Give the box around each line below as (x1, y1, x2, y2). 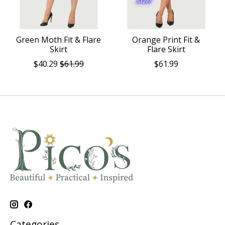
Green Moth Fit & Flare (16, 34, 101, 46)
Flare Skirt (147, 44, 185, 55)
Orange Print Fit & (132, 34, 200, 46)
